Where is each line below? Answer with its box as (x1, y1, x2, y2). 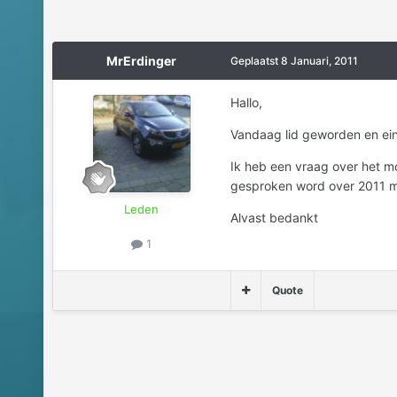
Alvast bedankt (230, 210, 318, 226)
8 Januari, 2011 (280, 54, 358, 68)
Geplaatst (230, 54, 281, 68)
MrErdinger (106, 53, 177, 69)
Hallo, (230, 95, 262, 111)
